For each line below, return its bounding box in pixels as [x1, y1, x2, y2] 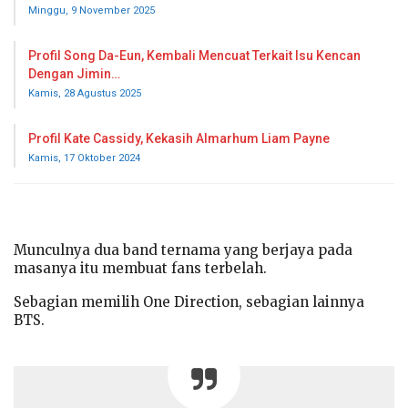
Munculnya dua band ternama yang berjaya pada [14, 240, 352, 259]
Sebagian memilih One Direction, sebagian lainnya [14, 292, 364, 311]
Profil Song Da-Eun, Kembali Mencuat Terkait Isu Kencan [28, 47, 361, 63]
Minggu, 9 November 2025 [28, 4, 155, 16]
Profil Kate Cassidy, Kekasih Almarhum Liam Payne [28, 130, 330, 146]
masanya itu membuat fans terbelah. [14, 259, 267, 277]
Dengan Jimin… [28, 66, 120, 81]
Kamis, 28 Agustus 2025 [28, 87, 141, 99]
